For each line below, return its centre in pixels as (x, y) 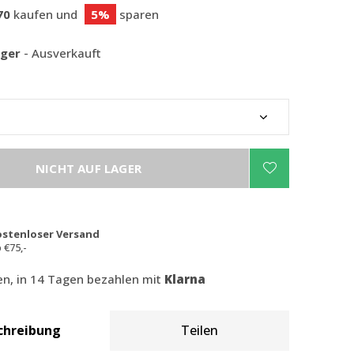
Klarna (185, 279)
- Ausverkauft (62, 53)
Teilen (200, 330)
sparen (137, 14)
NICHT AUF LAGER (88, 168)
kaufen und (45, 14)
